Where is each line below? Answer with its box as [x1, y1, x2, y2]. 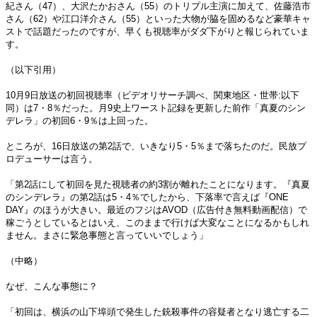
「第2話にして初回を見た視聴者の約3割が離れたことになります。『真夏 [6, 179, 310, 190]
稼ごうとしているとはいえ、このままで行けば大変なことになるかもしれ [6, 217, 309, 228]
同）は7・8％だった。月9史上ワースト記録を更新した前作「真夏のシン [6, 103, 306, 113]
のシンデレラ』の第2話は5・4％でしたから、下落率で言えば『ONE [6, 192, 289, 202]
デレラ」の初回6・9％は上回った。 [6, 115, 154, 126]
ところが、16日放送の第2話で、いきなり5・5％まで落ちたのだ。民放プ [6, 141, 306, 151]
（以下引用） [6, 64, 61, 75]
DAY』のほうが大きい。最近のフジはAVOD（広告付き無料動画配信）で [6, 204, 307, 215]
